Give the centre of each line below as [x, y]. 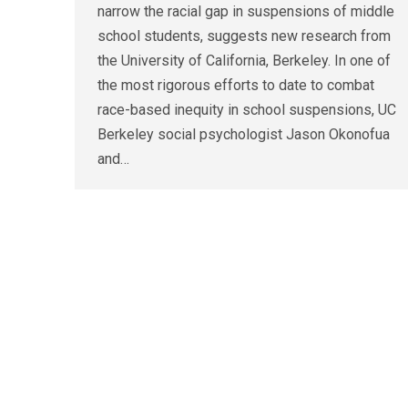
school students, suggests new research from [244, 36]
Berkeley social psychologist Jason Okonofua [244, 135]
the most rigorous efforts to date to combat [236, 86]
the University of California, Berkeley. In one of [244, 61]
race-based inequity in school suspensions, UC [247, 110]
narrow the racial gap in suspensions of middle [246, 12]
